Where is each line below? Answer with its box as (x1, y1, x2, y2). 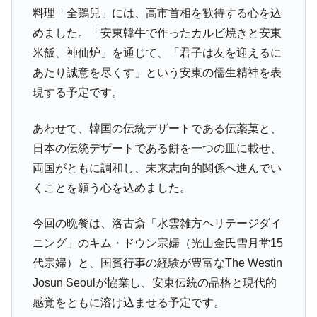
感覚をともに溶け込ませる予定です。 (32, 296, 225, 309)
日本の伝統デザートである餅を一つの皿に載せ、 (32, 142, 282, 154)
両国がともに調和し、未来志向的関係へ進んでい (32, 161, 282, 174)
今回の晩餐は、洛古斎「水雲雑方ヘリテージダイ (32, 217, 282, 230)
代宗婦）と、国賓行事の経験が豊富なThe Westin (32, 257, 282, 270)
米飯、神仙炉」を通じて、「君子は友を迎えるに (32, 47, 282, 59)
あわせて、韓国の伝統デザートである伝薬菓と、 (32, 122, 282, 134)
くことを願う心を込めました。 (32, 181, 191, 194)
